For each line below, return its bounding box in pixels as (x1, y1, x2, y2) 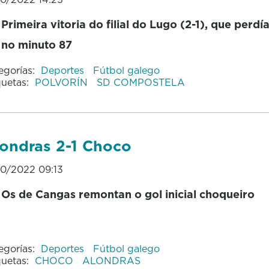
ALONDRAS (82, 254, 141, 268)
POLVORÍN (34, 75, 91, 89)
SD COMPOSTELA (96, 75, 185, 89)
